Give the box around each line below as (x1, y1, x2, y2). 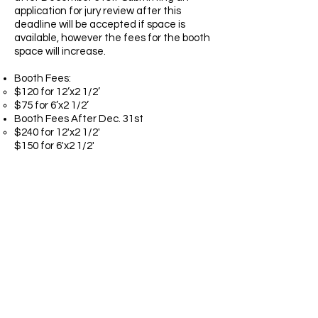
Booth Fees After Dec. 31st (14, 114, 143, 124)
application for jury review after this (14, 6, 181, 16)
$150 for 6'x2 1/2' (14, 141, 94, 151)
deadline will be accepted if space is (14, 19, 185, 30)
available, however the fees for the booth (14, 33, 210, 43)
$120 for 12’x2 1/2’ (14, 87, 100, 97)
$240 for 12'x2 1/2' (14, 127, 100, 138)
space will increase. (14, 46, 106, 57)
